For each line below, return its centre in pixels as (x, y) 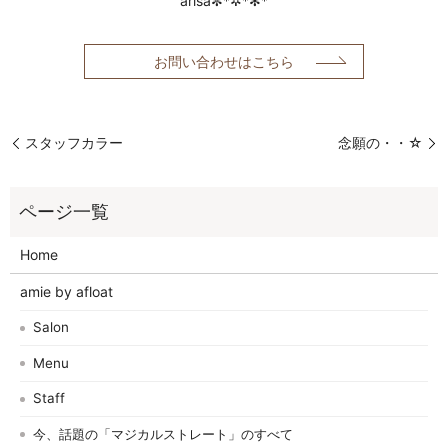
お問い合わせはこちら (224, 62)
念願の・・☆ (380, 143)
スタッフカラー (74, 143)
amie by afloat (66, 291)
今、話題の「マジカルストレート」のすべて (163, 433)
